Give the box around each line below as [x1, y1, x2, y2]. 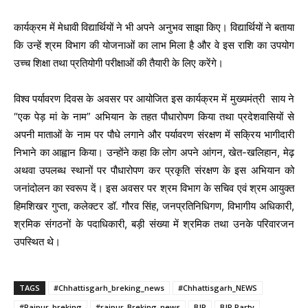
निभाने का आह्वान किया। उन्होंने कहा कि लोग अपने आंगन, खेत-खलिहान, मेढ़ [14, 146, 294, 159]
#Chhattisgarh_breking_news [54, 283, 164, 294]
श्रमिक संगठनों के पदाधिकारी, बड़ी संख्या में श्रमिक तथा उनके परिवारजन [14, 217, 294, 231]
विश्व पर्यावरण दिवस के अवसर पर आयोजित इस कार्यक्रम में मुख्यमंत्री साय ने [14, 92, 294, 106]
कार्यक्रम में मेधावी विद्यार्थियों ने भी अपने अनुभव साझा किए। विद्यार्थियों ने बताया [14, 21, 294, 34]
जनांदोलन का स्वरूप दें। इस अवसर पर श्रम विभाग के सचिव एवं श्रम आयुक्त [14, 181, 294, 195]
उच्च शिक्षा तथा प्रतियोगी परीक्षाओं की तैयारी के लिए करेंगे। [14, 56, 223, 70]
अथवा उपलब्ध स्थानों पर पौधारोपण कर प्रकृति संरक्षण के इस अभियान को [14, 164, 294, 177]
